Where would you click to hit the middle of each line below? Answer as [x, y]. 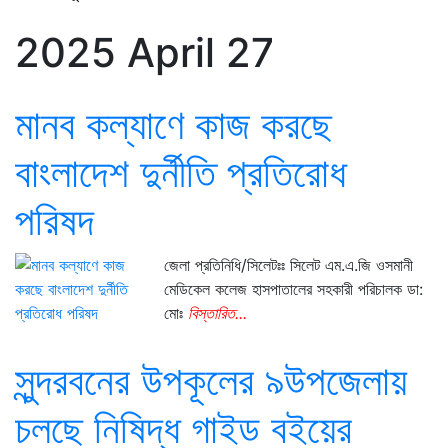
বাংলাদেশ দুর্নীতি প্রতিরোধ [180, 172]
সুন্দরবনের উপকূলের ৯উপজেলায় [211, 380]
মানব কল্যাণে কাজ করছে [173, 124]
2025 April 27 [144, 52]
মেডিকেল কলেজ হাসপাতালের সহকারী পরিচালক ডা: [294, 289]
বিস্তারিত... [218, 313]
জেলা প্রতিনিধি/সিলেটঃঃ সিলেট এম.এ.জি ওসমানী [289, 265]
